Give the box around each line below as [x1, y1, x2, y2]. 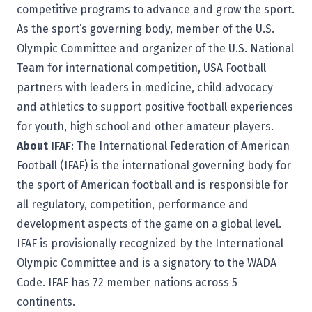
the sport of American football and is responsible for [17, 178, 288, 192]
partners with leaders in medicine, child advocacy [17, 81, 273, 94]
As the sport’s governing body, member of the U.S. [17, 22, 274, 36]
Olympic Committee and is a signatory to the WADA [17, 256, 276, 270]
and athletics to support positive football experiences [17, 100, 293, 114]
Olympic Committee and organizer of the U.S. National [17, 42, 294, 55]
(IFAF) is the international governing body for [57, 159, 291, 172]
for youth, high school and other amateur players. [17, 120, 276, 133]
